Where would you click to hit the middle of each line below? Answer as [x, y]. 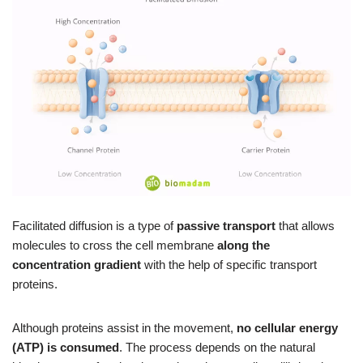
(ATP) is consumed [66, 347]
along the [243, 245]
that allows [305, 225]
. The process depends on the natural [217, 347]
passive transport [226, 225]
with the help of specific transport [229, 264]
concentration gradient [77, 264]
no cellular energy [287, 327]
